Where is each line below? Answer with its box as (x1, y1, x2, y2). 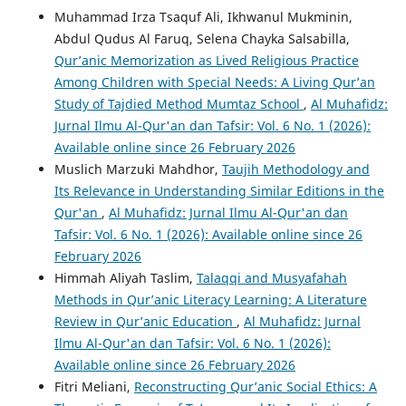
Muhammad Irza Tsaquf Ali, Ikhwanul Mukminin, (53, 8, 353, 26)
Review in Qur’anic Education (53, 313, 237, 331)
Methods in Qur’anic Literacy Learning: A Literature (53, 291, 367, 309)
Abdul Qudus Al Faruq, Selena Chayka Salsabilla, (53, 30, 350, 48)
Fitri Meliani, (53, 378, 134, 396)
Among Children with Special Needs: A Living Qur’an (53, 73, 375, 92)
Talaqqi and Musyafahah (196, 269, 347, 287)
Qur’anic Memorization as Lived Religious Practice (53, 52, 359, 70)
